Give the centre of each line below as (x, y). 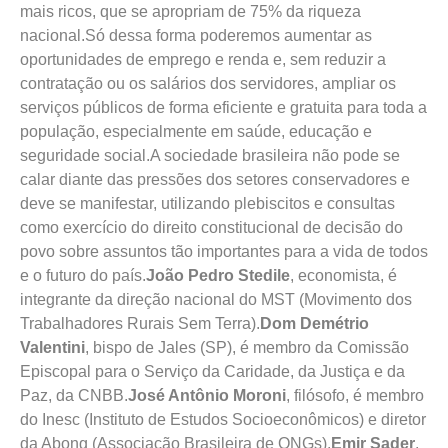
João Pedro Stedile (218, 275)
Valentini (52, 347)
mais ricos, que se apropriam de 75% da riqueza (190, 11)
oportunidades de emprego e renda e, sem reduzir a (203, 59)
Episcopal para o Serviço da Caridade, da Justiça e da (212, 371)
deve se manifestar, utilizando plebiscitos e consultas (207, 203)
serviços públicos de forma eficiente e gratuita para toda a (223, 107)
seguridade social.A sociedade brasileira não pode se (210, 155)
